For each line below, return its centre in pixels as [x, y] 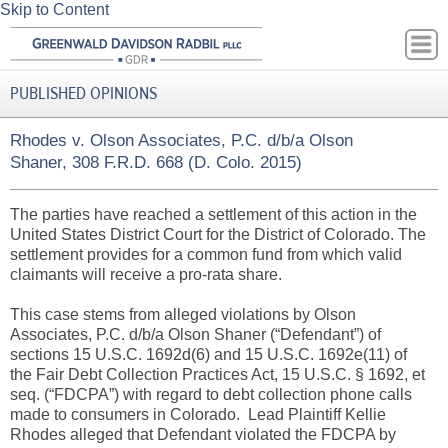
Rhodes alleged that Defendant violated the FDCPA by [203, 434]
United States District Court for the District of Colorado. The [218, 234]
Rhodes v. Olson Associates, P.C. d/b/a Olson [181, 140]
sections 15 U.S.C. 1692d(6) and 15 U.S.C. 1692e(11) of [208, 354]
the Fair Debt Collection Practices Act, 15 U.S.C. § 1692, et [217, 374]
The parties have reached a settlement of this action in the [213, 214]
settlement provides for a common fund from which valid [206, 254]
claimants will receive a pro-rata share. [146, 274]
